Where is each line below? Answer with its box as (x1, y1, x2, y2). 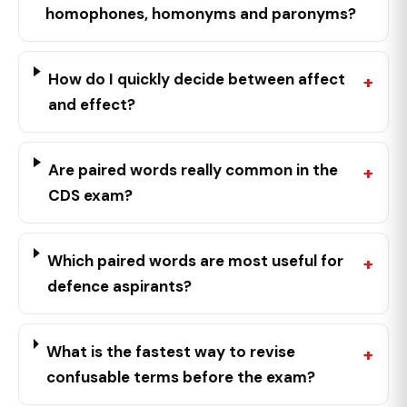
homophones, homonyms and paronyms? (45, 4, 357, 24)
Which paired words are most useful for (46, 251, 343, 271)
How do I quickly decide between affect (47, 69, 345, 89)
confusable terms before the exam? (45, 367, 315, 387)
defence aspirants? (46, 276, 192, 296)
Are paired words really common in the (48, 160, 339, 180)
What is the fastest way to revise (45, 342, 295, 362)
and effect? (47, 94, 135, 114)
